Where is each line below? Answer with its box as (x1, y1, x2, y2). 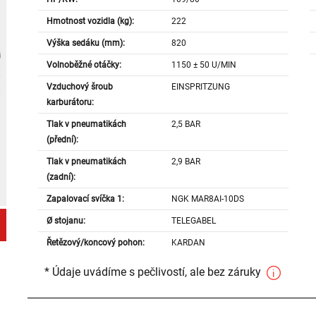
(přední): (46, 135, 78, 145)
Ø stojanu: (46, 216, 85, 226)
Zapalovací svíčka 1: (46, 194, 124, 205)
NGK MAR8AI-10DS (171, 194, 245, 205)
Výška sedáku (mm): (46, 38, 125, 49)
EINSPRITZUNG (171, 82, 231, 92)
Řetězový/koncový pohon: (46, 238, 145, 248)
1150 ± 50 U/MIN (171, 60, 237, 71)
